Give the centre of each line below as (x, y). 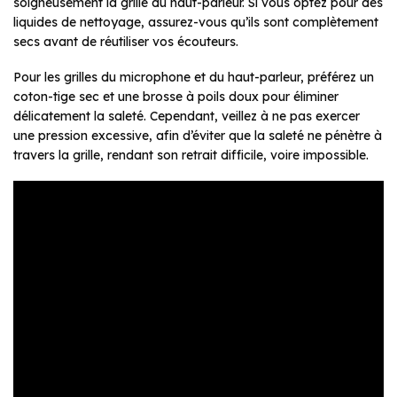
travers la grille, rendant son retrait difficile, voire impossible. (191, 156)
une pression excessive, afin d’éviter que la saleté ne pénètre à (198, 136)
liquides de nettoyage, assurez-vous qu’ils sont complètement (196, 23)
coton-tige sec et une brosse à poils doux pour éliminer (176, 97)
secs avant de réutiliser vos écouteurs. (126, 42)
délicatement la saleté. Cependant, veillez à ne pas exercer (187, 117)
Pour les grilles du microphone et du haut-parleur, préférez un (194, 78)
